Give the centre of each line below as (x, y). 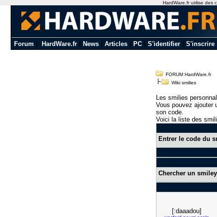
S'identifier (164, 44)
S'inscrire (200, 44)
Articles (116, 44)
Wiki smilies (182, 83)
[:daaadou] (187, 211)
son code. (170, 112)
